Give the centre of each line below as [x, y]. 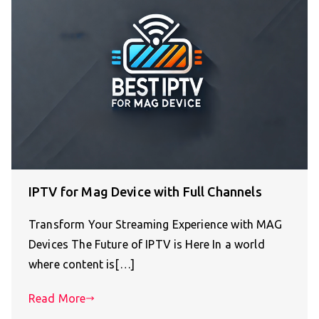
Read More [57, 298]
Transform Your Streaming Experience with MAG [156, 224]
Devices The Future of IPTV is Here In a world [147, 244]
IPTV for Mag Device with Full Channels [145, 191]
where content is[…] [82, 264]
